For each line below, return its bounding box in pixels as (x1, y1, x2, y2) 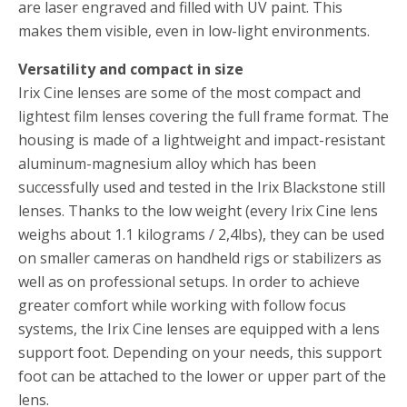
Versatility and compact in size (18, 59, 243, 80)
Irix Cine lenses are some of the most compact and (18, 83, 361, 104)
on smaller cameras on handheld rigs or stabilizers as (18, 248, 382, 269)
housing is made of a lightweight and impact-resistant (18, 130, 385, 151)
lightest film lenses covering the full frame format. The (18, 106, 389, 127)
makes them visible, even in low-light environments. (18, 21, 370, 42)
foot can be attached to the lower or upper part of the (18, 366, 386, 387)
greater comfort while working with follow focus (18, 295, 346, 316)
